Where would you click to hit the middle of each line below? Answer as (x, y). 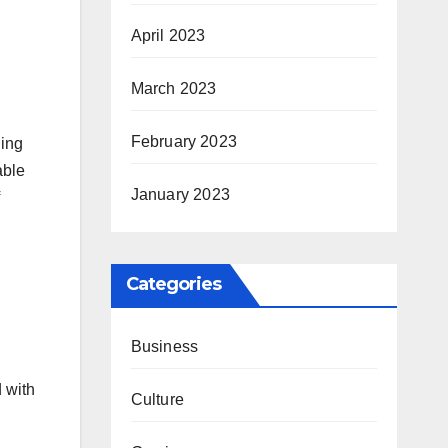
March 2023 (173, 88)
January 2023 (180, 194)
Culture (157, 399)
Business (164, 346)
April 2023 (168, 35)
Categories (173, 284)
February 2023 (184, 141)
